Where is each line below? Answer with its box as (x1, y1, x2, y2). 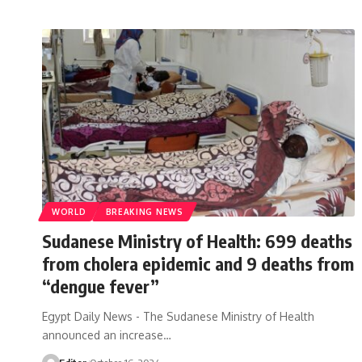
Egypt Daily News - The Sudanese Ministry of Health (42, 309, 314, 323)
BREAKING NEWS (105, 206, 183, 217)
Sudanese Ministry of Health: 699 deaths (42, 229, 352, 252)
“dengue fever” (42, 274, 159, 297)
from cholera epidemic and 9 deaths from (42, 251, 354, 275)
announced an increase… (42, 327, 171, 342)
